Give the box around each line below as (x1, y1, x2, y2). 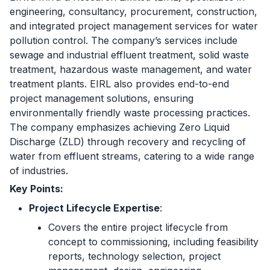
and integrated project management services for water (10, 19, 258, 32)
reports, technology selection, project (48, 250, 221, 262)
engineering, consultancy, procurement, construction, (10, 5, 257, 17)
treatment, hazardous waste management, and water (10, 63, 252, 75)
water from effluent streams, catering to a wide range (10, 149, 254, 162)
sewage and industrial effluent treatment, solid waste (10, 48, 249, 61)
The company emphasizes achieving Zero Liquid (10, 121, 230, 133)
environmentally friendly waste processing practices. (10, 106, 250, 119)
